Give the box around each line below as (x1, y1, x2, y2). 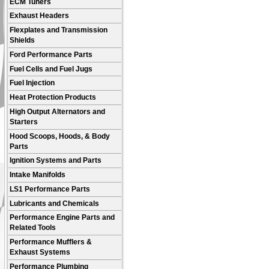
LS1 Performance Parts (10, 185, 91, 193)
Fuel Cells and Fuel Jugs (10, 65, 93, 73)
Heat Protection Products (10, 94, 97, 101)
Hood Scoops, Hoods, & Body (10, 132, 110, 140)
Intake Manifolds (10, 171, 66, 179)
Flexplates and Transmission (10, 26, 108, 34)
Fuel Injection (10, 79, 55, 87)
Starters (10, 118, 38, 125)
